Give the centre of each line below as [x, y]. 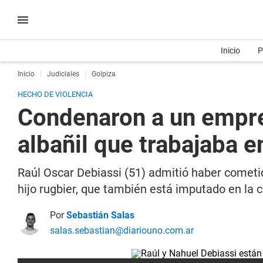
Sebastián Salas [100, 215]
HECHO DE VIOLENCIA [55, 94]
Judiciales [63, 74]
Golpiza [104, 74]
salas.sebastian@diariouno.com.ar [122, 230]
